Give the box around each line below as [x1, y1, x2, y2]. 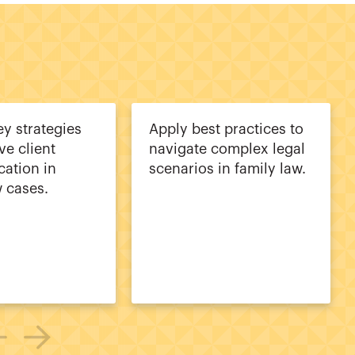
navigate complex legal [149, 141, 306, 156]
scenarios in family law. [149, 161, 307, 176]
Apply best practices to [149, 121, 304, 136]
